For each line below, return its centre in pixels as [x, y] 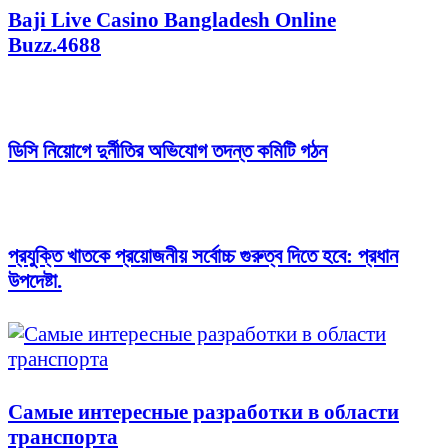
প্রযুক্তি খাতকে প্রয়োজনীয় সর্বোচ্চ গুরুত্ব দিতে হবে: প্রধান [203, 256]
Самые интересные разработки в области [203, 411]
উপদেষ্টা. [35, 281]
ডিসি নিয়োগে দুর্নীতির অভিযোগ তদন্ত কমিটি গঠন [167, 150]
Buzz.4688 [54, 45]
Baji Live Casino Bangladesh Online [172, 20]
